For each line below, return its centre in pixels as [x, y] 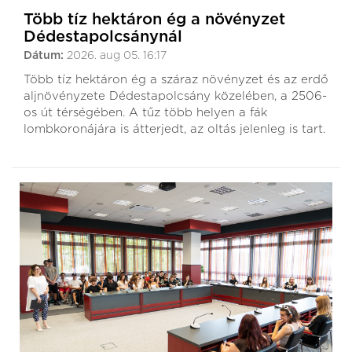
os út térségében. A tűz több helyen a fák [145, 113]
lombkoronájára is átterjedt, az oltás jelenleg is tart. [174, 129]
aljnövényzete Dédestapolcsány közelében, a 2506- [175, 96]
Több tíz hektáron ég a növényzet [154, 20]
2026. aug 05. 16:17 [117, 56]
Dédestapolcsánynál [103, 37]
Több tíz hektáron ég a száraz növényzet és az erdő [176, 80]
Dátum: [45, 56]
